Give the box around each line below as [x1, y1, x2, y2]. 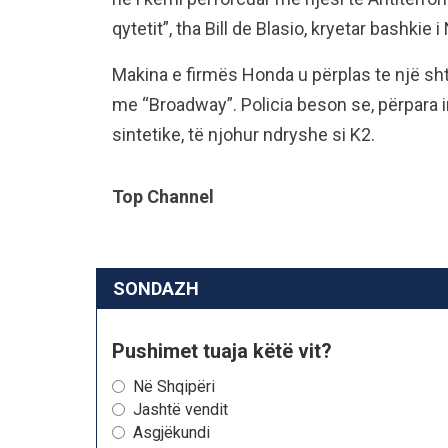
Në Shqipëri [133, 377, 215, 396]
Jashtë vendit [133, 400, 228, 419]
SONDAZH [113, 278, 199, 299]
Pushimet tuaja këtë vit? [112, 339, 332, 363]
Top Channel [112, 186, 214, 207]
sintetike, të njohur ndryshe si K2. [112, 124, 375, 145]
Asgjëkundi [133, 423, 210, 442]
